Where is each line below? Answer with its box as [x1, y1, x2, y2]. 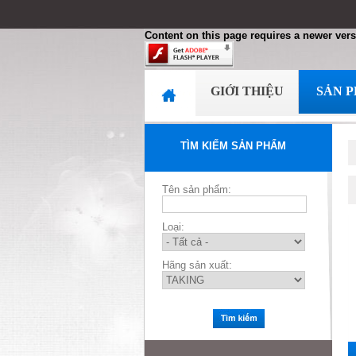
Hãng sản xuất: [162, 259, 232, 271]
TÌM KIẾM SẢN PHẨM [180, 140, 286, 152]
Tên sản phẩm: [162, 184, 231, 195]
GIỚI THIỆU [211, 84, 284, 98]
